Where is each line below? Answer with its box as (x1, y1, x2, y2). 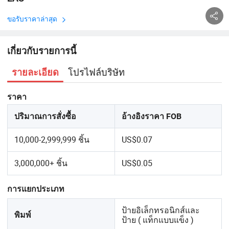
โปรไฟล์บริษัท (68, 66, 125, 79)
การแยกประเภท (7, 184, 64, 194)
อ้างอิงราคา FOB (122, 111, 182, 122)
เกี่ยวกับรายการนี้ (7, 45, 76, 56)
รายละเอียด (11, 67, 59, 78)
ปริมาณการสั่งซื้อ (14, 111, 77, 122)
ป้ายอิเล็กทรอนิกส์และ (122, 204, 200, 216)
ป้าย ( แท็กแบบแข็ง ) (122, 214, 194, 226)
